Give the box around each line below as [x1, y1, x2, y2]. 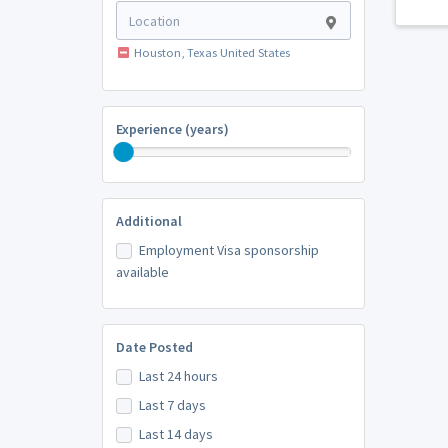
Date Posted [115, 338, 193, 357]
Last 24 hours [138, 367, 218, 386]
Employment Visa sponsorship [138, 241, 319, 260]
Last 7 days [138, 396, 206, 415]
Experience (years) [115, 120, 229, 139]
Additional [115, 212, 182, 231]
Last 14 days [138, 425, 213, 444]
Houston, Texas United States [133, 45, 290, 61]
